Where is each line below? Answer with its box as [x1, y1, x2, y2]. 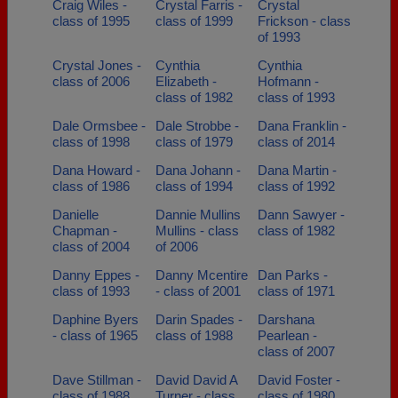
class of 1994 [155, 179, 233, 194]
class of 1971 [258, 283, 335, 298]
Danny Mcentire [155, 267, 248, 283]
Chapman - [52, 223, 117, 238]
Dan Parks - [258, 267, 328, 283]
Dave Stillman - [52, 372, 141, 387]
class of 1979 [155, 134, 233, 149]
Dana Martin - [258, 163, 337, 178]
